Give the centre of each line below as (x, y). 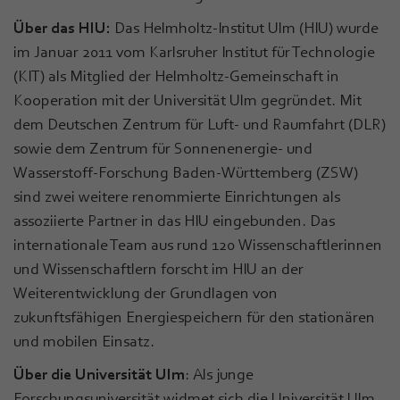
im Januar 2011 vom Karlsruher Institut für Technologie (194, 51)
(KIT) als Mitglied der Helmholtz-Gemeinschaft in (176, 75)
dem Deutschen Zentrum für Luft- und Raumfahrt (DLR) (200, 124)
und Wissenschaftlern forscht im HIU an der (158, 268)
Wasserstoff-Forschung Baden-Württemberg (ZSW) (186, 172)
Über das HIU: (62, 27)
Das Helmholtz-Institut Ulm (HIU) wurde (245, 27)
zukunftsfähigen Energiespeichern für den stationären (194, 317)
